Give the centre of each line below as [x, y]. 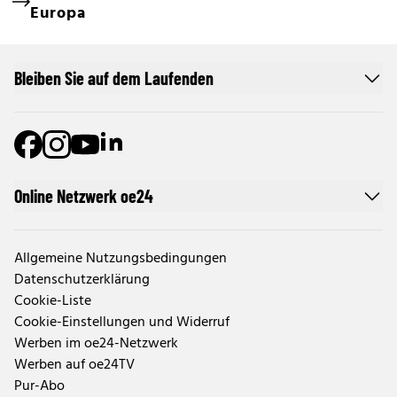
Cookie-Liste [53, 302]
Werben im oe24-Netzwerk [96, 344]
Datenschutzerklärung [82, 280]
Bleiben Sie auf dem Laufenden [114, 78]
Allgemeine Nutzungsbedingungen [121, 259]
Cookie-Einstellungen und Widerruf [122, 323]
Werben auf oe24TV [74, 366]
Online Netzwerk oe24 [84, 196]
